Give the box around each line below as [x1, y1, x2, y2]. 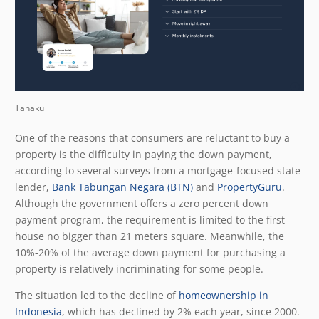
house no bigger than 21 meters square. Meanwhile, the [15, 229, 284, 243]
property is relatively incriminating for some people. [15, 261, 266, 276]
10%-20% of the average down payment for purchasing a [15, 245, 286, 259]
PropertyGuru [217, 179, 282, 194]
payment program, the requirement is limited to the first [15, 212, 285, 226]
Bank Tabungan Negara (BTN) [52, 179, 193, 194]
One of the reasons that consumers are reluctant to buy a [15, 130, 290, 145]
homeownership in [179, 288, 268, 302]
